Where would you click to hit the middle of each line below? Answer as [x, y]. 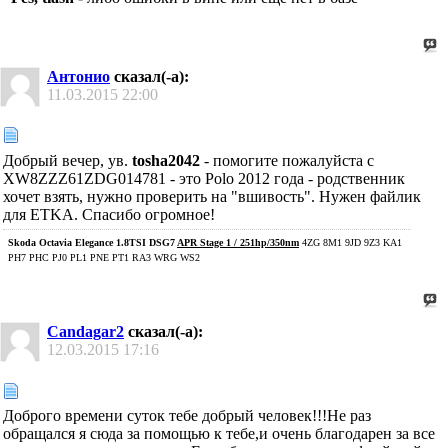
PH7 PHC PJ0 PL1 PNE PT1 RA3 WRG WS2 [104, 257]
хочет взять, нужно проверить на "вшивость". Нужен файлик [212, 196]
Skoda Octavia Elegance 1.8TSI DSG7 [92, 242]
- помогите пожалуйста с [287, 160]
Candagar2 [85, 331]
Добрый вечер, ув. [67, 160]
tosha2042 [166, 160]
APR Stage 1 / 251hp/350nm [238, 242]
